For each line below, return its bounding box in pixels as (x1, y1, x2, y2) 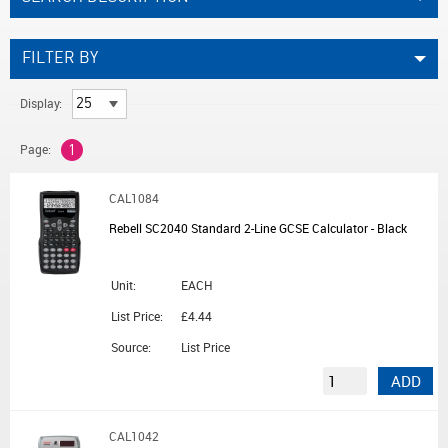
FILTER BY (22, 50, 98, 68)
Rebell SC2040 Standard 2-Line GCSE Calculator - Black (109, 220, 407, 237)
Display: (20, 95, 62, 112)
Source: (111, 339, 151, 356)
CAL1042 (109, 428, 159, 445)
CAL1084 (109, 190, 159, 207)
